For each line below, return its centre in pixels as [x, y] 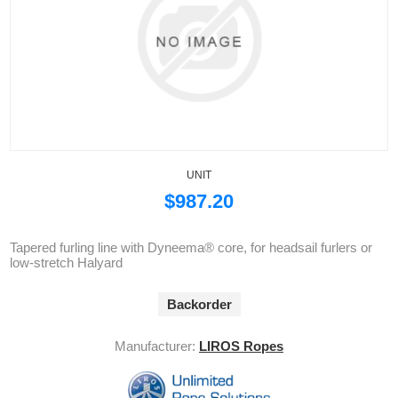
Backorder [199, 305]
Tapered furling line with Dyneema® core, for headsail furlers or [191, 248]
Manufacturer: [155, 346]
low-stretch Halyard [67, 263]
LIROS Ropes [241, 346]
